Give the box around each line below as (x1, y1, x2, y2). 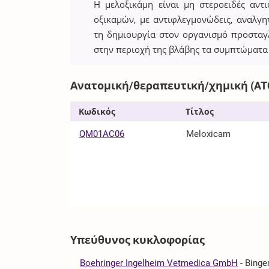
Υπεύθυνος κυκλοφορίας (70, 233, 205, 246)
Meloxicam (186, 128, 231, 139)
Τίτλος (186, 106, 214, 116)
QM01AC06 (79, 128, 125, 139)
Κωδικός (78, 106, 115, 116)
